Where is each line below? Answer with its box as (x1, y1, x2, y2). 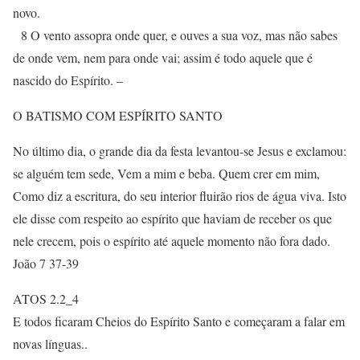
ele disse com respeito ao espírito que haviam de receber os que (13, 210, 332, 227)
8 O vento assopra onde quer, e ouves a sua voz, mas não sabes (13, 27, 337, 43)
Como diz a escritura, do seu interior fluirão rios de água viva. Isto (13, 187, 346, 204)
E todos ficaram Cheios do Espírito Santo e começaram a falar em (13, 313, 345, 329)
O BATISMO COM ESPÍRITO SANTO (13, 107, 223, 124)
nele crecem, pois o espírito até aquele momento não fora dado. (13, 232, 330, 249)
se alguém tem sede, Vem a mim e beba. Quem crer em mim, (13, 165, 320, 182)
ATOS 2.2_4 (13, 290, 79, 307)
